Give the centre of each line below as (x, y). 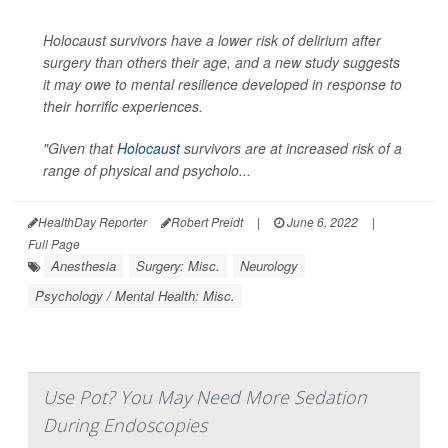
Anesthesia (83, 266)
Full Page (54, 244)
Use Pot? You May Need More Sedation (205, 397)
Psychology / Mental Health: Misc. (135, 296)
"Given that (80, 148)
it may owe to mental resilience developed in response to (222, 84)
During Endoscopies (125, 425)
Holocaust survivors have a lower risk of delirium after (212, 40)
